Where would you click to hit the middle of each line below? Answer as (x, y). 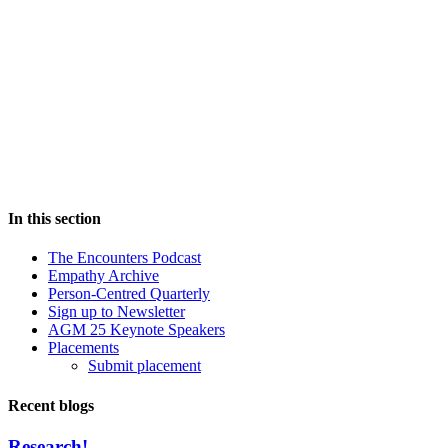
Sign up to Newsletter (116, 312)
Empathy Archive (103, 276)
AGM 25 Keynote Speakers (136, 330)
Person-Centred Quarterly (129, 294)
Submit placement (144, 366)
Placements (83, 348)
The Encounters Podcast (124, 258)
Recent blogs (51, 405)
